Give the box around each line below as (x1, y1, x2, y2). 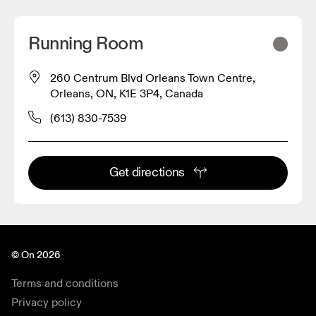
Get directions (109, 164, 186, 181)
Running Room (28, 32, 144, 55)
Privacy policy (11, 295, 82, 310)
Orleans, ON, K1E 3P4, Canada (50, 86, 203, 101)
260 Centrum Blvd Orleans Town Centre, (50, 71, 255, 85)
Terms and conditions (11, 276, 119, 291)
